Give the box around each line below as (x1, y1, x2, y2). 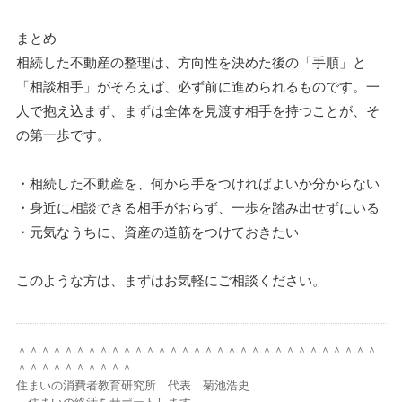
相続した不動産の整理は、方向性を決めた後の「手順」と (16, 52, 366, 71)
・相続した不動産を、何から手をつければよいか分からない (16, 173, 380, 192)
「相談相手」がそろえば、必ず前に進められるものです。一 (16, 76, 380, 95)
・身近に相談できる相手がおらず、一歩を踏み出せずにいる (16, 197, 380, 216)
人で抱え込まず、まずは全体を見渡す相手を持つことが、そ (16, 100, 380, 119)
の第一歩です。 (16, 125, 110, 144)
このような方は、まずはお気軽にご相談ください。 (16, 270, 326, 289)
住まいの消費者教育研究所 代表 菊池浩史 (16, 376, 249, 393)
